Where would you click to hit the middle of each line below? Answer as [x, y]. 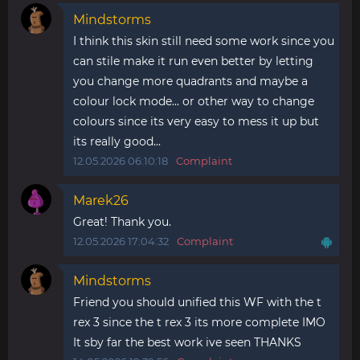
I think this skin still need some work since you [204, 41]
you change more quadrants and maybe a [190, 81]
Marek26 [101, 200]
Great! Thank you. [122, 222]
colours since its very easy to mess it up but [196, 121]
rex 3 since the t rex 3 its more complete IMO [199, 322]
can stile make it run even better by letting [193, 61]
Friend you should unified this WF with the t [197, 302]
